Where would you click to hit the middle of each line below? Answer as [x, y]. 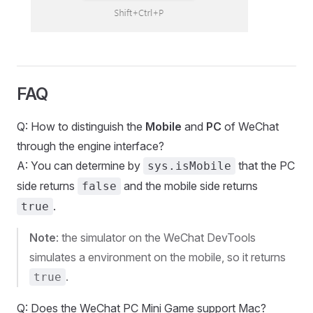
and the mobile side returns [189, 186]
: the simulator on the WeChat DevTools [156, 238]
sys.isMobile [189, 166]
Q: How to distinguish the [81, 126]
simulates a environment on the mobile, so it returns [158, 257]
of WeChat [250, 126]
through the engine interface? [90, 146]
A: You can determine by [80, 166]
